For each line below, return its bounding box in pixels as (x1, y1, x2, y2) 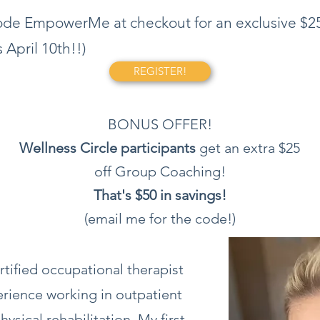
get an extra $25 (196, 139, 300, 156)
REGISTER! (133, 64, 187, 78)
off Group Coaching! (94, 162, 226, 180)
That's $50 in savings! (93, 186, 226, 204)
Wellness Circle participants (19, 139, 196, 156)
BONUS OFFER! (107, 115, 212, 133)
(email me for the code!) (84, 209, 236, 227)
